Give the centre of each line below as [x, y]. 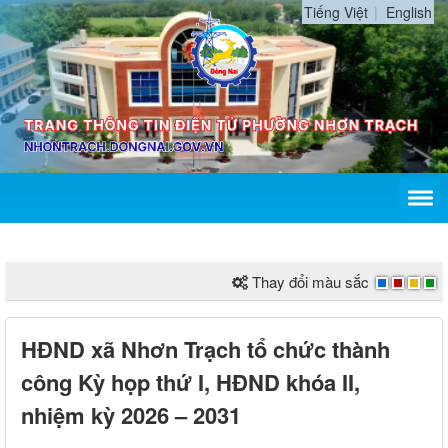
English [409, 12]
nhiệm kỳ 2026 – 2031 [131, 414]
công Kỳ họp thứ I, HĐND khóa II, [190, 381]
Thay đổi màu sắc [310, 281]
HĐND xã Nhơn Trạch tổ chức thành [205, 348]
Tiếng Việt [336, 12]
